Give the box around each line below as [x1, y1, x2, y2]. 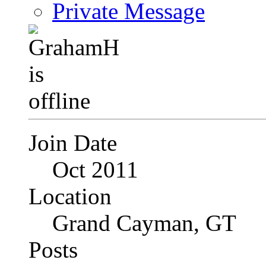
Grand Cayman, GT [52, 210, 236, 236]
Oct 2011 [52, 157, 138, 183]
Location [28, 183, 112, 210]
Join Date [28, 130, 117, 156]
